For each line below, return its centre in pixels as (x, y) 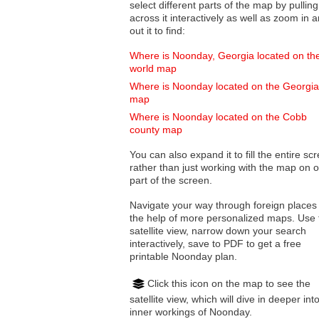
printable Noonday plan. (183, 257)
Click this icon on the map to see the (229, 283)
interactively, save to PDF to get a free (215, 244)
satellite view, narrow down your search (161, 231)
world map (153, 69)
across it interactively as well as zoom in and (185, 18)
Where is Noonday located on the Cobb (218, 117)
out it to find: (157, 31)
